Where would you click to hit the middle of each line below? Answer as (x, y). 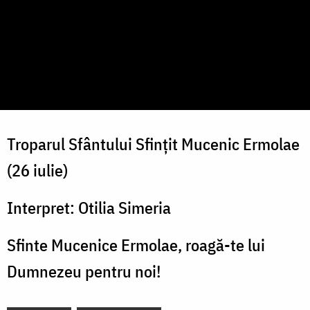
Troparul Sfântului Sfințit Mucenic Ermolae (153, 144)
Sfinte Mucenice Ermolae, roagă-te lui (136, 245)
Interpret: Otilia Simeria (89, 208)
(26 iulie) (37, 171)
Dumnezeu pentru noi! (84, 272)
